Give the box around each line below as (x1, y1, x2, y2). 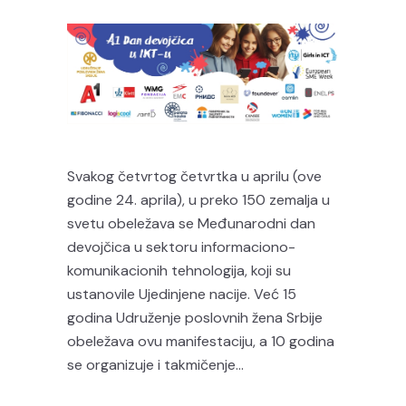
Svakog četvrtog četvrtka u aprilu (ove (67, 166, 322, 186)
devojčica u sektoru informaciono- (67, 237, 295, 256)
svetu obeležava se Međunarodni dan (67, 213, 315, 233)
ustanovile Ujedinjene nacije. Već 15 (67, 284, 296, 304)
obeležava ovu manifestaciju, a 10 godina (67, 331, 334, 351)
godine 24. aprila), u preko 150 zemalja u (67, 189, 330, 209)
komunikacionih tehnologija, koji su (67, 260, 291, 280)
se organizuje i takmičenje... (67, 354, 244, 374)
